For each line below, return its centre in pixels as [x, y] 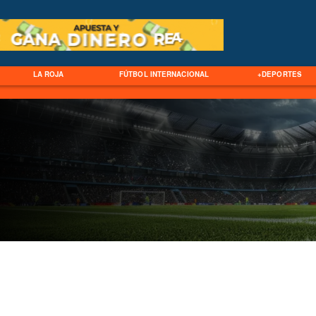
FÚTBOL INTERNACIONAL [164, 74]
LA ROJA [48, 74]
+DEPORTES [280, 74]
